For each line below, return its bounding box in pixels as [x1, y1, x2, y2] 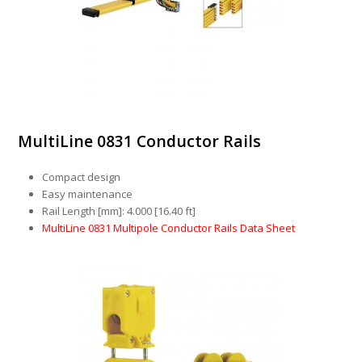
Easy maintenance [42, 187, 133, 202]
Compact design [42, 170, 121, 185]
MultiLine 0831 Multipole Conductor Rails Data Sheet [42, 221, 296, 236]
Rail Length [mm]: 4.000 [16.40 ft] [42, 204, 196, 219]
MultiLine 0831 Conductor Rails [18, 130, 262, 153]
